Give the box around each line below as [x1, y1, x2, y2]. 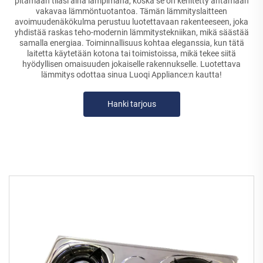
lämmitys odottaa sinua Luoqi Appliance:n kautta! [41, 69, 222, 79]
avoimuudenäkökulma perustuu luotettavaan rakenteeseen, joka [15, 16, 248, 26]
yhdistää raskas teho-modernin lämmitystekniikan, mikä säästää [14, 27, 249, 37]
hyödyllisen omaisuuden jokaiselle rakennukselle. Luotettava [22, 59, 241, 69]
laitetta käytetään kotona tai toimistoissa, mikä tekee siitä [27, 48, 236, 58]
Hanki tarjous [107, 99, 156, 109]
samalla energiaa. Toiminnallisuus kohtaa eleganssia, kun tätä [19, 38, 244, 48]
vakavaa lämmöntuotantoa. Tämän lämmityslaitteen [36, 6, 227, 16]
